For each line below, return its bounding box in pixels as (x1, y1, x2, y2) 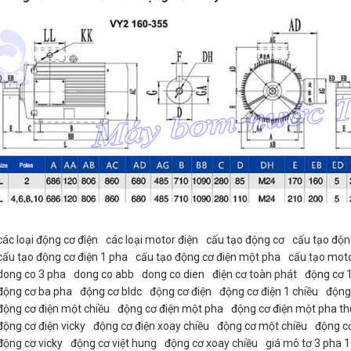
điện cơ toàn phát (212, 267, 297, 280)
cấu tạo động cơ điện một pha (135, 250, 280, 263)
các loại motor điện (105, 233, 198, 246)
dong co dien (141, 267, 204, 280)
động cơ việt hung (70, 336, 157, 349)
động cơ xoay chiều (164, 336, 258, 349)
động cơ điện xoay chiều (92, 319, 209, 332)
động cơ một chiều (216, 319, 307, 332)
